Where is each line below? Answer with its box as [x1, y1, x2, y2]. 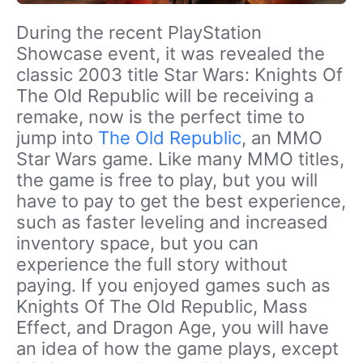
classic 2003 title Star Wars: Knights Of [16, 64, 343, 86]
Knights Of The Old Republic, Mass [16, 296, 308, 318]
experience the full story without [16, 254, 288, 275]
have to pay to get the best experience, [16, 190, 346, 212]
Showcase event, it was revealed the [16, 43, 325, 65]
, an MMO [241, 127, 322, 149]
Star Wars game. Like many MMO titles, [16, 148, 344, 170]
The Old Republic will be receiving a [16, 85, 314, 107]
